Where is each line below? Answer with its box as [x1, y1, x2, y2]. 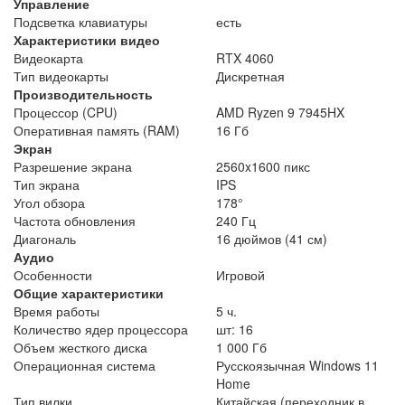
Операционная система [14, 355, 155, 374]
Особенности [14, 265, 92, 284]
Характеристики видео [14, 30, 160, 49]
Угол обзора [14, 193, 85, 212]
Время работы [14, 301, 99, 320]
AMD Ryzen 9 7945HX [216, 102, 344, 121]
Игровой [216, 265, 265, 284]
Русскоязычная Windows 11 [216, 355, 379, 374]
